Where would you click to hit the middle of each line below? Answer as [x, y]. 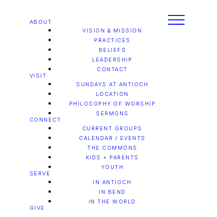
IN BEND [112, 192]
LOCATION [112, 94]
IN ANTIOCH [112, 182]
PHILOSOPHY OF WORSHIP [112, 104]
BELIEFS [112, 50]
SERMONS [112, 113]
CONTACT [112, 69]
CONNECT [45, 120]
